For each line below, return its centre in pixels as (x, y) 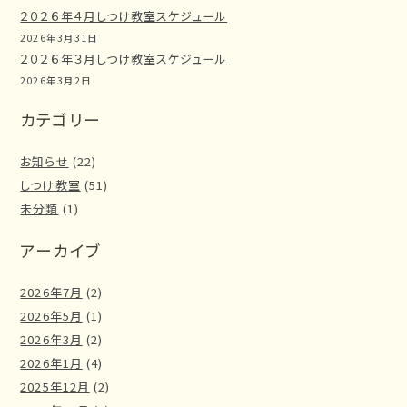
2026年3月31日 (59, 37)
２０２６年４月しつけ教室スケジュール (124, 15)
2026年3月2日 (56, 80)
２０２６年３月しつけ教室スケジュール (124, 58)
